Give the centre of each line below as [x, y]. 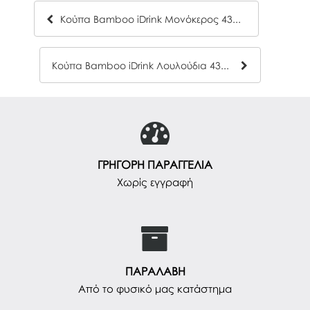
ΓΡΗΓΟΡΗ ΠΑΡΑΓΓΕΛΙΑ [155, 165]
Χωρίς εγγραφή [155, 182]
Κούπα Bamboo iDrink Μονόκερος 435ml [237, 19]
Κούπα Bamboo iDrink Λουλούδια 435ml [225, 66]
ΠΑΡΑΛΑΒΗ [155, 272]
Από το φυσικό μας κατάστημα [155, 289]
